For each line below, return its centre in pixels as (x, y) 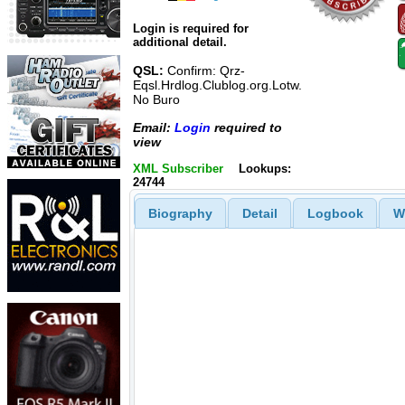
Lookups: (264, 169)
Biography (180, 213)
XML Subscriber (178, 169)
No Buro (156, 100)
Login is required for (191, 29)
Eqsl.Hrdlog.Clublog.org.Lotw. (217, 85)
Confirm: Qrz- (204, 71)
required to (246, 127)
